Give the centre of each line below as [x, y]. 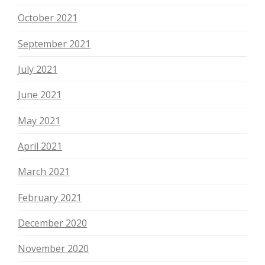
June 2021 [40, 95]
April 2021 [40, 146]
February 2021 [50, 197]
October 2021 [48, 18]
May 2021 [39, 120]
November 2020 [53, 249]
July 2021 [38, 70]
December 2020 [52, 223]
